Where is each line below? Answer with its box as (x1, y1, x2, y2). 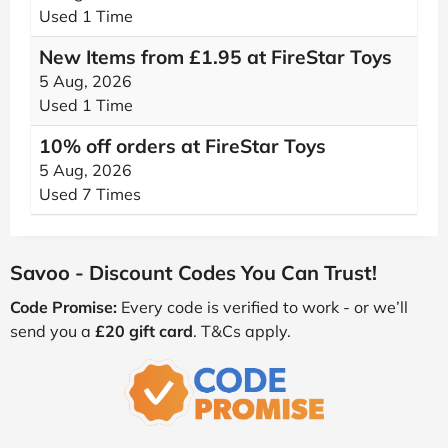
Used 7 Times (39, 184, 141, 204)
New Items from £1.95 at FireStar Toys (39, 45, 392, 69)
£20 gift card (95, 321, 193, 341)
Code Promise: (10, 297, 117, 317)
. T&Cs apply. (193, 321, 291, 341)
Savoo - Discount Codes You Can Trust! (10, 260, 377, 285)
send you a (10, 321, 95, 341)
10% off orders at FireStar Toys (39, 134, 326, 158)
